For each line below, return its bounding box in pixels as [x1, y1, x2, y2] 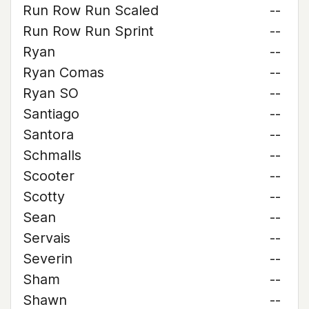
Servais [23, 230, 70, 246]
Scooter [23, 168, 74, 184]
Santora [23, 126, 74, 143]
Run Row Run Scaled [23, 2, 159, 19]
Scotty [23, 188, 65, 205]
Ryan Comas [23, 64, 104, 81]
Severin [23, 250, 72, 267]
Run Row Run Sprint [23, 23, 154, 39]
